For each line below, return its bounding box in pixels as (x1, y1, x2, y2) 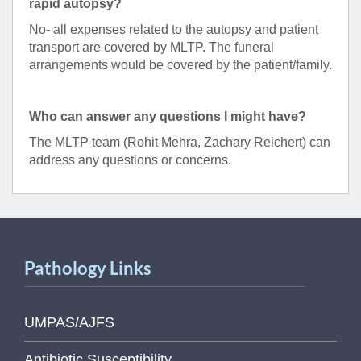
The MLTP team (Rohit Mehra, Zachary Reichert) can (29, 135, 330, 150)
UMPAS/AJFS (24, 314, 114, 331)
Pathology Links (24, 257, 151, 280)
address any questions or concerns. (29, 153, 231, 168)
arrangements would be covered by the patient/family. (29, 58, 332, 73)
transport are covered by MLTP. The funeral (29, 40, 274, 55)
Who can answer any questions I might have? (29, 110, 306, 124)
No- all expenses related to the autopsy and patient (29, 23, 318, 37)
